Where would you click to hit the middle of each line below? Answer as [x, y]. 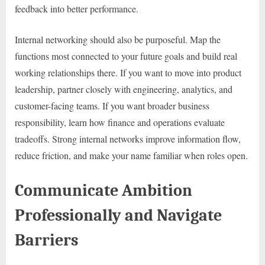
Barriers [46, 240]
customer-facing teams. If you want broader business [112, 106]
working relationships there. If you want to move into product [128, 73]
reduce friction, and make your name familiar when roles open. [131, 156]
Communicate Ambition [104, 190]
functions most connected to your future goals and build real [126, 56]
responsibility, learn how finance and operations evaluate [120, 122]
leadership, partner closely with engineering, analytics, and [124, 89]
